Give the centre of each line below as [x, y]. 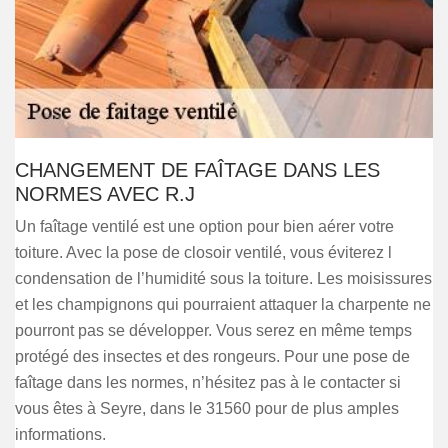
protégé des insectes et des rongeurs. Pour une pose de [212, 356]
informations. [60, 434]
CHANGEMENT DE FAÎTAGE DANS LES [197, 170]
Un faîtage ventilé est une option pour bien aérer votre [204, 226]
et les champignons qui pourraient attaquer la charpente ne [223, 304]
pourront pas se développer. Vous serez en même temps [213, 330]
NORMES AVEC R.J [105, 194]
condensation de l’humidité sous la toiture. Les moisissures [223, 278]
